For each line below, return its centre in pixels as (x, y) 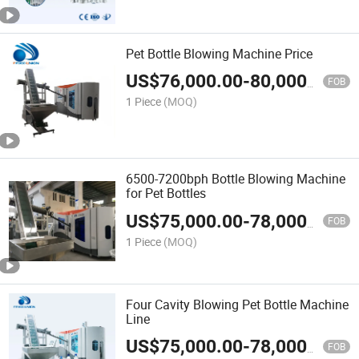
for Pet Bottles (166, 194)
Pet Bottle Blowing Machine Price (220, 54)
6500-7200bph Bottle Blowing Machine (236, 179)
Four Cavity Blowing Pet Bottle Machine (238, 304)
